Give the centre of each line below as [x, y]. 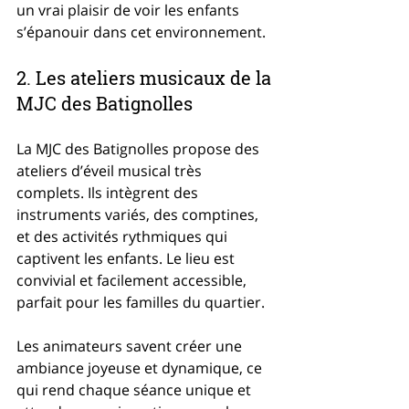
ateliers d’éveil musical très [111, 171]
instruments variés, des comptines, [139, 215]
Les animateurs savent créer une [131, 346]
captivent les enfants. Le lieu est [127, 258]
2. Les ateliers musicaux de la [146, 78]
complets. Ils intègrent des [109, 193]
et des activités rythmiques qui [124, 236]
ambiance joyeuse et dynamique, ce [141, 368]
